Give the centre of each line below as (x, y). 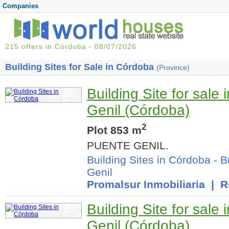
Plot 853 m (114, 130)
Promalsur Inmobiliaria (146, 184)
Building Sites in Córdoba (149, 159)
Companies (20, 6)
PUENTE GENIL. (128, 145)
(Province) (173, 67)
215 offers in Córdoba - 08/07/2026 (71, 47)
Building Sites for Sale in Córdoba (81, 67)
